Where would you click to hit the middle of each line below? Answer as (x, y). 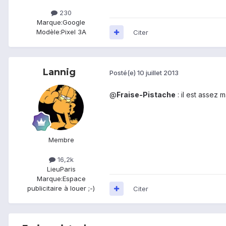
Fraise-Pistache (146, 94)
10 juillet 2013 (158, 73)
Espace (74, 178)
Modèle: (48, 32)
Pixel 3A (73, 32)
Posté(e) (123, 73)
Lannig (59, 72)
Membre (61, 139)
